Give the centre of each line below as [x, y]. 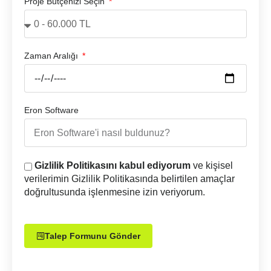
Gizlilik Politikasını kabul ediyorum [113, 166]
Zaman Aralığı [52, 56]
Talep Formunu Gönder [93, 236]
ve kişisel [212, 166]
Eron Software [51, 110]
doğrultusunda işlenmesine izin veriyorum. [115, 192]
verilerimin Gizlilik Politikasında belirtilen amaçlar [129, 179]
